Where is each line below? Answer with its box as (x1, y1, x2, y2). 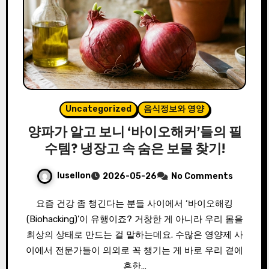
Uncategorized (65, 104, 131, 115)
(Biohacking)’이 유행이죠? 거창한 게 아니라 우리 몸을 (26, 214, 243, 225)
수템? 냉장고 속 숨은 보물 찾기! (44, 140, 225, 157)
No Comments (171, 171, 233, 182)
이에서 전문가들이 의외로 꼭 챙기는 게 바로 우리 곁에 (26, 245, 243, 256)
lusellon (56, 171, 91, 181)
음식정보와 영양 (143, 104, 204, 115)
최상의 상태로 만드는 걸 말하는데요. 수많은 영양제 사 (26, 229, 243, 241)
